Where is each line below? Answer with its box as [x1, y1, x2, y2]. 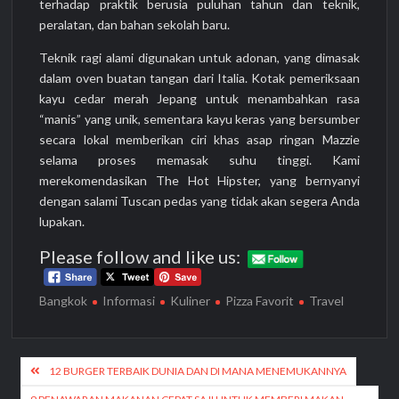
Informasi [102, 293, 156, 309]
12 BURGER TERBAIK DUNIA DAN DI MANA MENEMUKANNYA [49, 364, 347, 379]
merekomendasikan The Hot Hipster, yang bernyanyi [39, 172, 360, 188]
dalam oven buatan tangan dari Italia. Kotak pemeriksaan [39, 69, 360, 85]
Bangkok [39, 293, 88, 309]
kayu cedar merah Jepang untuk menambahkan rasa [39, 90, 360, 106]
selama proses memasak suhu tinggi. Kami [39, 151, 360, 167]
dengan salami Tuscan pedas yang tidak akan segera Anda [39, 192, 360, 208]
